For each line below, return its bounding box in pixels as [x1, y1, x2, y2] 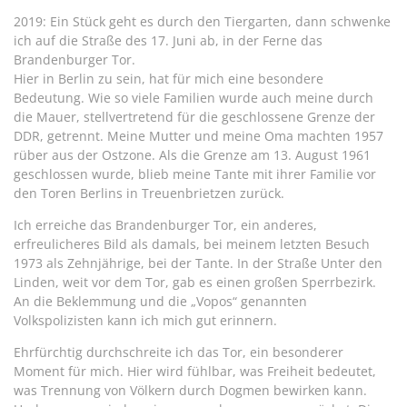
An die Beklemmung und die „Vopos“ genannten [14, 292, 307, 310]
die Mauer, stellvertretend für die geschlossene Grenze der [14, 107, 375, 125]
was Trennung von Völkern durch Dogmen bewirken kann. [14, 381, 367, 399]
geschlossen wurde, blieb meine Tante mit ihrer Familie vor [14, 164, 376, 183]
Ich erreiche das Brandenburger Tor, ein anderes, [14, 215, 317, 233]
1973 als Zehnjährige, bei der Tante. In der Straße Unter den [14, 253, 382, 272]
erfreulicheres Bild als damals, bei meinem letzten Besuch [14, 234, 370, 253]
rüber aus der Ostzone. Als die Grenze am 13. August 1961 [14, 145, 371, 164]
